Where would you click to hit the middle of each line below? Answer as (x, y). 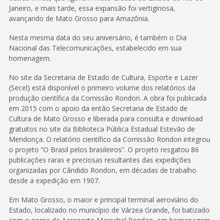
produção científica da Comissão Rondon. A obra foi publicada (108, 98)
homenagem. (30, 58)
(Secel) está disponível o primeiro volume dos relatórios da (102, 88)
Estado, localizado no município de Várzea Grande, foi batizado (109, 210)
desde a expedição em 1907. (54, 180)
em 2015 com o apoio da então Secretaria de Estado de (98, 108)
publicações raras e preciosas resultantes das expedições (100, 160)
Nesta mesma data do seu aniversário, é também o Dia (98, 38)
